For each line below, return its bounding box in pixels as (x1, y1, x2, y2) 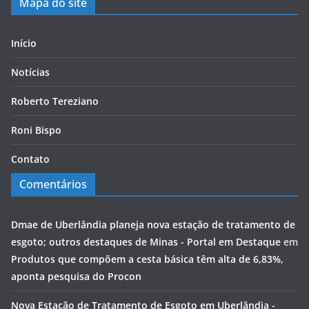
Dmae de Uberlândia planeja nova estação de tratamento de (11, 218, 295, 232)
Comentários (19, 177, 87, 192)
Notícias (11, 66, 50, 79)
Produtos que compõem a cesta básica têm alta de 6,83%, (11, 252, 283, 266)
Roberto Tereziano (11, 94, 99, 108)
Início (11, 37, 37, 50)
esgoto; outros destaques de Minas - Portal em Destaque (11, 235, 281, 249)
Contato (11, 152, 50, 166)
